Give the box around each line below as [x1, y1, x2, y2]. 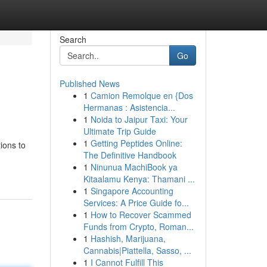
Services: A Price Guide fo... [83, 197, 189, 209]
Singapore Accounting [90, 185, 173, 197]
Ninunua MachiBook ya [90, 161, 178, 173]
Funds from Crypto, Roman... [83, 221, 194, 232]
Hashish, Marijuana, [90, 232, 166, 244]
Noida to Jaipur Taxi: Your [90, 113, 188, 125]
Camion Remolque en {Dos [90, 89, 193, 101]
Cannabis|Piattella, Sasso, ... [83, 244, 191, 256]
